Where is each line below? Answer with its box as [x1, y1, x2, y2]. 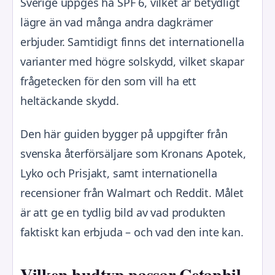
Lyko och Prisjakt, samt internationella [20, 166, 217, 180]
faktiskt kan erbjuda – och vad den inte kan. [20, 225, 244, 239]
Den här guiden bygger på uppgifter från [20, 126, 228, 141]
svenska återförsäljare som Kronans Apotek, [20, 146, 246, 161]
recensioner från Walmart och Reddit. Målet [20, 185, 244, 200]
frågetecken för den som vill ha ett [20, 74, 197, 88]
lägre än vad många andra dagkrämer [20, 15, 214, 29]
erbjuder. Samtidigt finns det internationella [20, 34, 244, 49]
